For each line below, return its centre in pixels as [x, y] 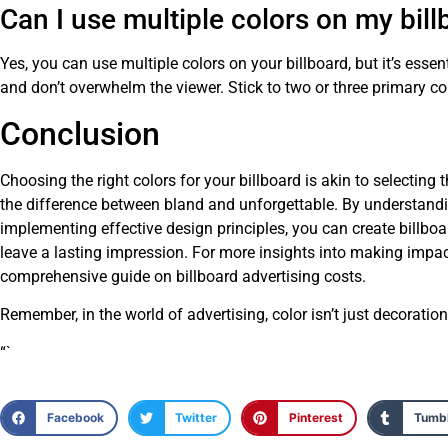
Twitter [196, 417]
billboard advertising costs [269, 276]
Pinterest [315, 417]
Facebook [76, 417]
